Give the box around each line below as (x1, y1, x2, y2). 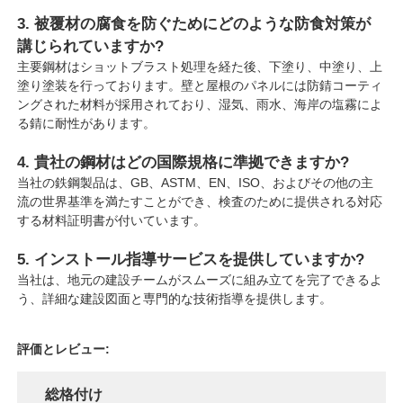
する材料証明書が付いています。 (17, 212, 207, 228)
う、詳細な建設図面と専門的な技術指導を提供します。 (17, 291, 333, 306)
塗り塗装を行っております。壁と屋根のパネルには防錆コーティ (17, 77, 383, 93)
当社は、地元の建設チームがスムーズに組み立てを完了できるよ (17, 272, 383, 287)
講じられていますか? (17, 37, 165, 55)
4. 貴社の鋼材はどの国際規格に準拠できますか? (17, 153, 350, 171)
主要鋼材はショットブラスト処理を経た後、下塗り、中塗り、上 (17, 58, 383, 74)
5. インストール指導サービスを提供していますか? (17, 250, 365, 268)
